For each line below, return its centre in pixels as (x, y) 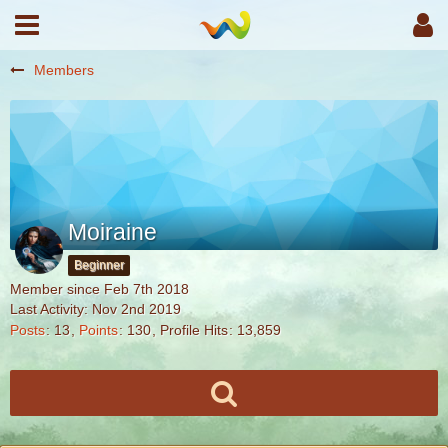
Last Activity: (51, 309)
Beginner (99, 265)
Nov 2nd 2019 (136, 309)
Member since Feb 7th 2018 (99, 289)
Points (98, 330)
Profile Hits (194, 330)
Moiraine (112, 232)
